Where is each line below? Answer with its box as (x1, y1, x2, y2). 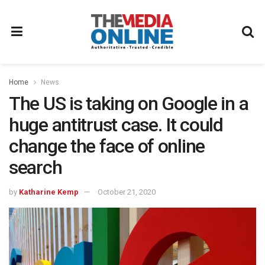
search (9, 156, 62, 179)
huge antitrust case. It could (9, 114, 223, 136)
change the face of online (9, 135, 205, 157)
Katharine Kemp (19, 187, 79, 196)
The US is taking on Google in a (9, 92, 248, 115)
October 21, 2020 (98, 187, 156, 196)
